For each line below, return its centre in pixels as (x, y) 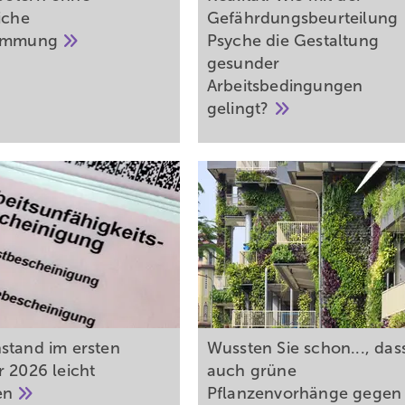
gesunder (243, 64)
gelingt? (240, 109)
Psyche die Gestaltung (293, 41)
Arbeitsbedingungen (285, 86)
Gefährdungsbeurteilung (302, 19)
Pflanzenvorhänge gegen (304, 394)
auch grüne (251, 371)
